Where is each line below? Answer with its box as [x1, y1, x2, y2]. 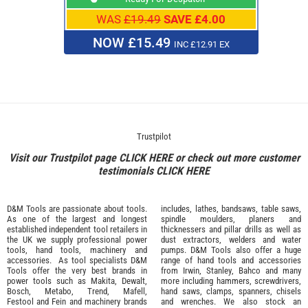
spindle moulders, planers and [161, 213, 301, 224]
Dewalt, [122, 275, 147, 286]
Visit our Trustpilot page [8, 151, 119, 164]
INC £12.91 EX [173, 39, 230, 50]
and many [261, 265, 301, 276]
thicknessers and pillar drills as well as [161, 223, 301, 234]
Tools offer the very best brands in [7, 265, 147, 276]
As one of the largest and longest [7, 213, 147, 224]
